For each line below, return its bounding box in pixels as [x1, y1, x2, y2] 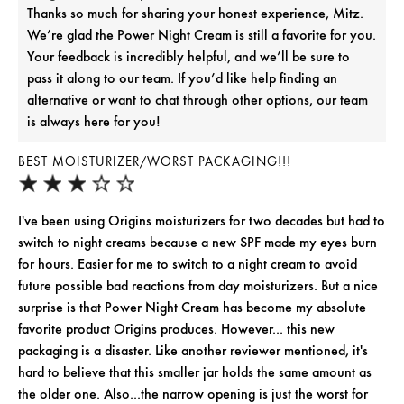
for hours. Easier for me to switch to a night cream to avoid [18, 255, 357, 273]
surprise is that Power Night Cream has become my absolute [18, 298, 366, 317]
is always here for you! [27, 113, 161, 131]
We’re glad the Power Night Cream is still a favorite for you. [27, 26, 376, 44]
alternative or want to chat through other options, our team [27, 91, 368, 109]
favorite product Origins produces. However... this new [18, 320, 335, 338]
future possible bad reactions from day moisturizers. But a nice [18, 277, 378, 295]
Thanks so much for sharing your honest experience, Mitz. [27, 5, 363, 23]
